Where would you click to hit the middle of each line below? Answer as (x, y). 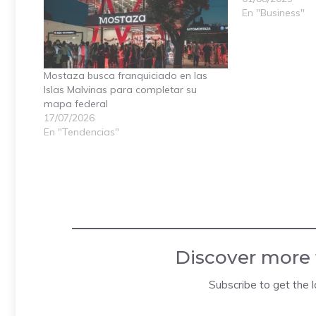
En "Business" (273, 13)
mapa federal (76, 103)
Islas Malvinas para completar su (120, 89)
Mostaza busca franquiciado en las (126, 75)
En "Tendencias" (81, 132)
